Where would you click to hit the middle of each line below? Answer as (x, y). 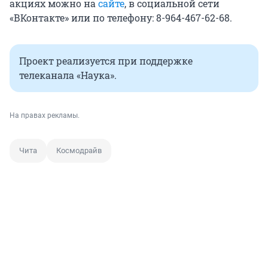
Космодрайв (79, 151)
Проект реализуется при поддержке (106, 61)
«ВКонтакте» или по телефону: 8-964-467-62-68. (121, 18)
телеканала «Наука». (68, 75)
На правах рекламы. (45, 116)
